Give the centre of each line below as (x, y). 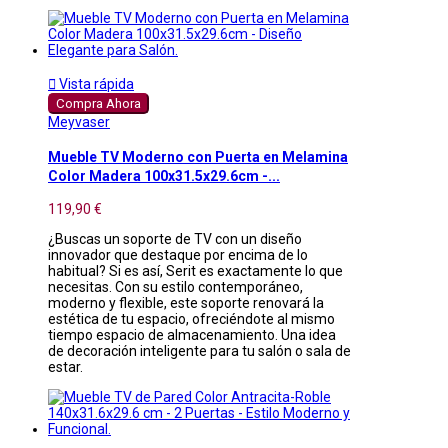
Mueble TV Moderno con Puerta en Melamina (198, 156)
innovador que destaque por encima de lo (178, 254)
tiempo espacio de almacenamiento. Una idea (192, 334)
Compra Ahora (98, 104)
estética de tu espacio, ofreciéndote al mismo (191, 318)
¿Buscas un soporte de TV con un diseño (175, 238)
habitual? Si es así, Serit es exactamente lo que (195, 270)
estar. (65, 366)
